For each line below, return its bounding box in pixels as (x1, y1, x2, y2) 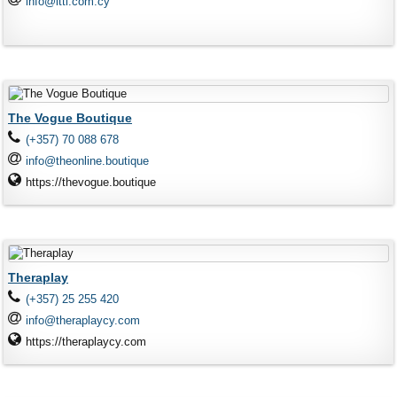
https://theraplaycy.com (26, 335, 147, 348)
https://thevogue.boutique (26, 175, 157, 189)
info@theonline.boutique (26, 154, 150, 167)
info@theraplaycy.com (26, 314, 141, 327)
